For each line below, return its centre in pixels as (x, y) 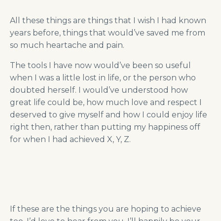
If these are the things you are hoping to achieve (106, 209)
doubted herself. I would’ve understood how (99, 90)
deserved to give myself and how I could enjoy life (109, 115)
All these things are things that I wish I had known (108, 21)
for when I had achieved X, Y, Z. (70, 140)
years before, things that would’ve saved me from (108, 33)
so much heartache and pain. (67, 45)
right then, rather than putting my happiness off (105, 127)
